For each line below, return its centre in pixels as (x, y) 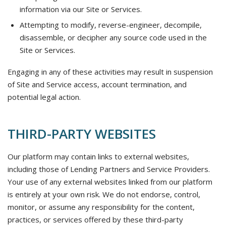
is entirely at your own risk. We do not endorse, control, (104, 194)
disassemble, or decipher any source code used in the (113, 37)
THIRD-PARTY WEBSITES (82, 134)
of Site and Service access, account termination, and (97, 84)
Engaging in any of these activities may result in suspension (110, 72)
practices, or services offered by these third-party (95, 219)
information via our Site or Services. (81, 9)
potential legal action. (44, 97)
